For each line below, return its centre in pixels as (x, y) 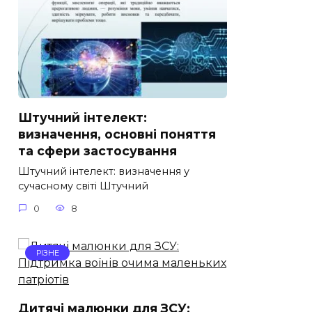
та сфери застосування (97, 151)
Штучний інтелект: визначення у (104, 172)
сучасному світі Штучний (83, 186)
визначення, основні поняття (117, 134)
